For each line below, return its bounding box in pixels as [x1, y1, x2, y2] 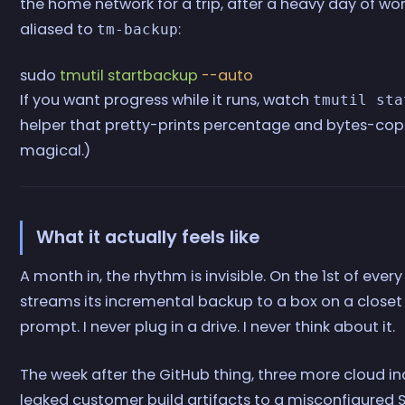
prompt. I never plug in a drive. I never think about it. [20, 316, 396, 338]
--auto [198, 65, 254, 87]
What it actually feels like [35, 225, 259, 250]
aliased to [20, 18, 98, 40]
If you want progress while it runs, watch [20, 89, 314, 111]
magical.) [20, 140, 91, 162]
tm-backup [97, 20, 179, 38]
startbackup [104, 65, 199, 87]
